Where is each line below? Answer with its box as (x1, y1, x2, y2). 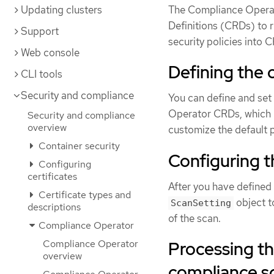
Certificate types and (36, 188, 131, 201)
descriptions (28, 201, 81, 213)
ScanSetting (171, 197, 231, 209)
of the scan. (168, 211, 221, 225)
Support (21, 24, 59, 38)
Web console (21, 46, 80, 59)
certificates (28, 170, 77, 183)
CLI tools (21, 67, 62, 81)
